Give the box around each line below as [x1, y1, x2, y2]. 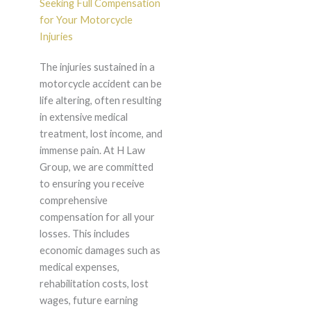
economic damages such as [39, 244, 160, 257]
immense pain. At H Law [39, 144, 145, 157]
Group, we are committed [39, 161, 153, 174]
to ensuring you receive [39, 178, 144, 190]
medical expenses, [39, 261, 119, 274]
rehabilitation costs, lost [39, 278, 149, 290]
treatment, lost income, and [39, 128, 162, 140]
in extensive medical [39, 111, 128, 124]
